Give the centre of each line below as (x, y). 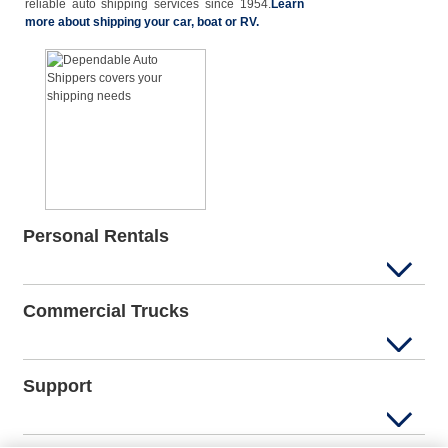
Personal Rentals (96, 236)
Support (57, 386)
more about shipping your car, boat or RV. (142, 22)
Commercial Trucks (106, 311)
